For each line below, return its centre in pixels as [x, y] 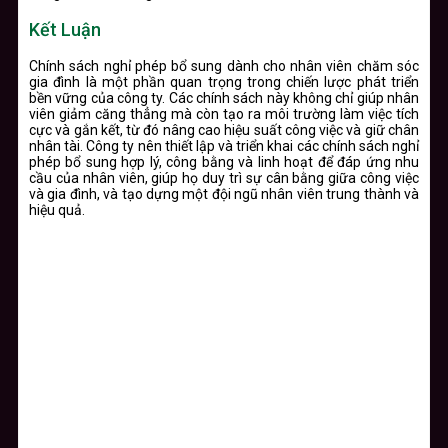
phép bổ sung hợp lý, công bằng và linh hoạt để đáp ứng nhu [224, 161]
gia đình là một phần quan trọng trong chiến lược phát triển [224, 81]
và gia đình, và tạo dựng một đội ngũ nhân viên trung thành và [224, 193]
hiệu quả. [57, 209]
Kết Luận [67, 29]
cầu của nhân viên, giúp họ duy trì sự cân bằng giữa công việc [224, 177]
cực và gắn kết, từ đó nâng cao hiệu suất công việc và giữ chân [224, 129]
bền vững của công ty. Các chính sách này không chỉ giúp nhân [224, 97]
